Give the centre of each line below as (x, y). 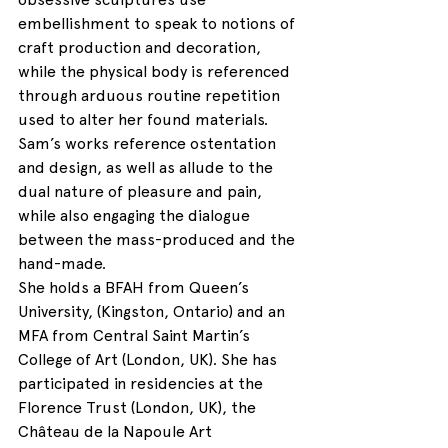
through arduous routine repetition (151, 96)
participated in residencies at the (142, 384)
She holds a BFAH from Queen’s (135, 288)
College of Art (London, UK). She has (149, 360)
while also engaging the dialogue (136, 216)
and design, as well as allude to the (147, 168)
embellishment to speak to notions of (158, 24)
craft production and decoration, (141, 48)
